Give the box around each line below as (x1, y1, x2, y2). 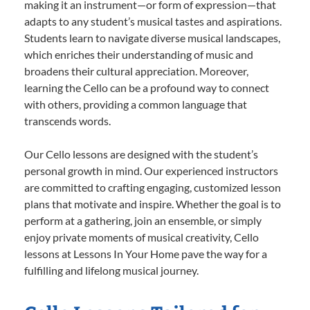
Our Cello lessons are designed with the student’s (24, 147, 258, 161)
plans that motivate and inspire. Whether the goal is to (24, 197, 281, 210)
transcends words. (24, 113, 111, 127)
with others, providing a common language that (24, 97, 247, 111)
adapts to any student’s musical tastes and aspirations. (24, 14, 282, 28)
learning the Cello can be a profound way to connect (24, 80, 269, 94)
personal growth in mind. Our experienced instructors (24, 163, 278, 177)
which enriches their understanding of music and (24, 47, 253, 61)
